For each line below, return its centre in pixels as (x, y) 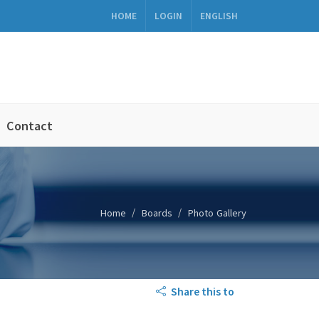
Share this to (202, 291)
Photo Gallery (217, 213)
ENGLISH (219, 15)
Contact (30, 125)
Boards (157, 213)
